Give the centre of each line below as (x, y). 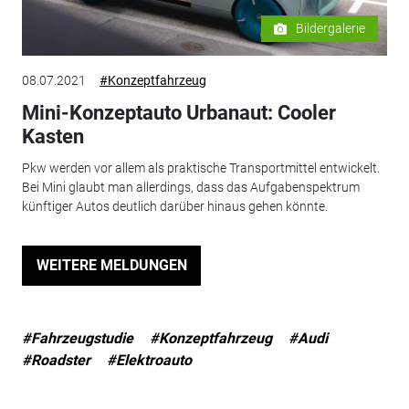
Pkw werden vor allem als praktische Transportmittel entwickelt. (200, 168)
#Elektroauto (149, 360)
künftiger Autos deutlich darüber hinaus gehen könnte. (174, 206)
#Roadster (56, 360)
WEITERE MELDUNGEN (111, 266)
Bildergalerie (331, 29)
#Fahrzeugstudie (77, 338)
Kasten (52, 137)
